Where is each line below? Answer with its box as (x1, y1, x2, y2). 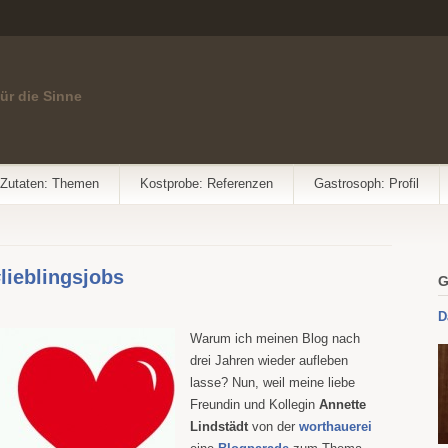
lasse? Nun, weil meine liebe (190, 375, 355, 390)
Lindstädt (190, 419, 248, 434)
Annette (319, 397, 366, 412)
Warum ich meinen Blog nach (190, 331, 360, 346)
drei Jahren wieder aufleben (190, 353, 348, 368)
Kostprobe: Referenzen (140, 176, 273, 191)
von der (248, 419, 299, 434)
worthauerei (299, 419, 372, 434)
